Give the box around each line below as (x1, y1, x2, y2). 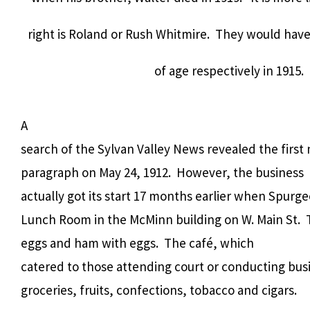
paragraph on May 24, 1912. (21, 163, 174, 181)
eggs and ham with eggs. (21, 234, 158, 251)
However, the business (176, 163, 304, 181)
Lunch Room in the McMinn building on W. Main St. (21, 210, 300, 228)
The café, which (164, 234, 254, 251)
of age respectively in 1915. (151, 62, 304, 79)
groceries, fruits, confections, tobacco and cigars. (21, 281, 297, 298)
